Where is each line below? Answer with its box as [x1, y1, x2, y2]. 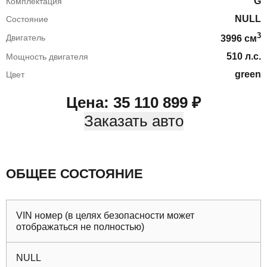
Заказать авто [83, 112, 184, 131]
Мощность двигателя [6, 51, 88, 61]
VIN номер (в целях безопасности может [16, 210, 194, 221]
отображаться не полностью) [16, 222, 144, 232]
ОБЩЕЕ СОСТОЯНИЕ [6, 166, 143, 182]
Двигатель [6, 33, 45, 43]
